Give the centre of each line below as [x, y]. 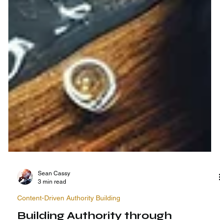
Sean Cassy [54, 189]
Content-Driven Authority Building [69, 214]
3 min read [52, 197]
